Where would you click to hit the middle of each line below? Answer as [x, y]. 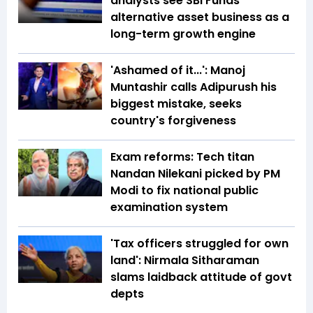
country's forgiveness [175, 121]
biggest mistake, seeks [176, 104]
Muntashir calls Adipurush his [194, 87]
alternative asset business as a [200, 17]
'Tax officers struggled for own [199, 244]
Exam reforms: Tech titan [182, 157]
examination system [170, 208]
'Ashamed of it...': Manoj [178, 71]
